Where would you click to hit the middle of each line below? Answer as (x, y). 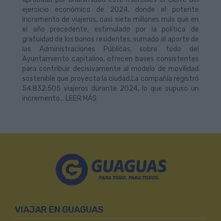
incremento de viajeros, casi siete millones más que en (110, 20)
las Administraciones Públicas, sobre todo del (110, 49)
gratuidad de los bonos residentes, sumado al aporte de (110, 39)
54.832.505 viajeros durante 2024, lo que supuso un (110, 89)
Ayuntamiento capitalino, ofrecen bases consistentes (110, 59)
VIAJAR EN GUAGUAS (59, 210)
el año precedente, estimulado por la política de (110, 30)
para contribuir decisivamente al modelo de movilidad (110, 69)
